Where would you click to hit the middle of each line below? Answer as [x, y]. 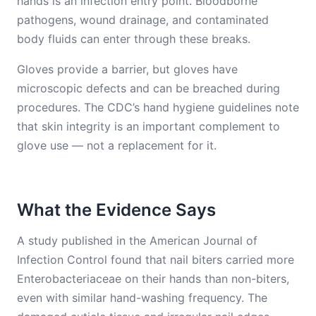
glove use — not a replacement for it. [117, 145]
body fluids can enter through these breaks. [134, 39]
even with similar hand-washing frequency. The [142, 298]
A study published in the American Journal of [137, 241]
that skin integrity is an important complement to [148, 126]
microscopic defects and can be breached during [148, 88]
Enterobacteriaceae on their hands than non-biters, [153, 279]
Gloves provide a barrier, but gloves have [127, 69]
